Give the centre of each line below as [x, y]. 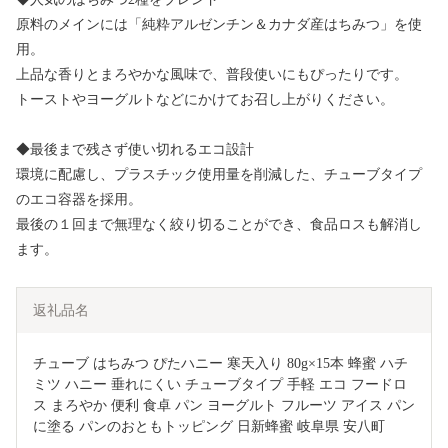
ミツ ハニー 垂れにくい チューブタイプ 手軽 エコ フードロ [220, 385]
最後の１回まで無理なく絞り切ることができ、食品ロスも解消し [219, 225]
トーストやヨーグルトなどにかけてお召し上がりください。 [205, 100]
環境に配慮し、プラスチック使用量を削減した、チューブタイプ [219, 175]
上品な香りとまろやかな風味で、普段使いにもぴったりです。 [212, 75]
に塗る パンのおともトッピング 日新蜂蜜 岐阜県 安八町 [209, 427]
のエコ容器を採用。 [79, 200]
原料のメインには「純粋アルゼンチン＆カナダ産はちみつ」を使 [219, 25]
